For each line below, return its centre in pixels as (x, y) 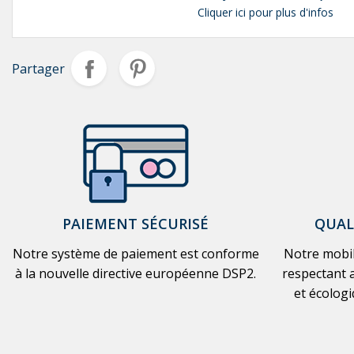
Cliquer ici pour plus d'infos (265, 13)
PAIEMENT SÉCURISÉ (136, 224)
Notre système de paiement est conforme (136, 254)
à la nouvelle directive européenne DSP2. (136, 274)
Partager (38, 68)
